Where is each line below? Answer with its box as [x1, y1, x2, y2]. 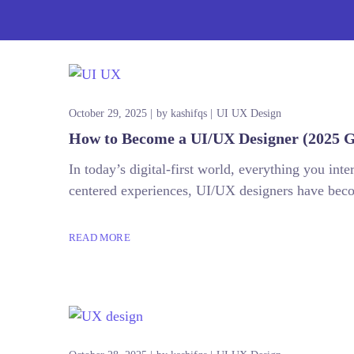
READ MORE [69, 232, 130, 243]
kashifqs [171, 107, 207, 119]
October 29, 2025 [69, 107, 147, 119]
